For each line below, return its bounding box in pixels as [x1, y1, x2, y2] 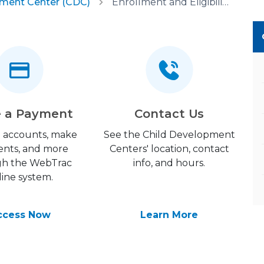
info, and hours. [133, 157, 206, 169]
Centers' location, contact [109, 143, 229, 154]
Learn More [140, 209, 199, 220]
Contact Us [134, 107, 204, 121]
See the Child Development [103, 129, 235, 140]
